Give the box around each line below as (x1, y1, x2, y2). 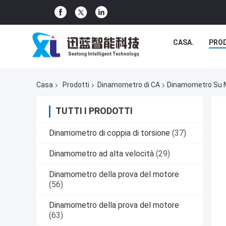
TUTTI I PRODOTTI (55, 105, 133, 117)
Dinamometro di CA (97, 81, 160, 89)
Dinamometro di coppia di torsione (49, 128, 170, 138)
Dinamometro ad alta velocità (49, 149, 154, 159)
